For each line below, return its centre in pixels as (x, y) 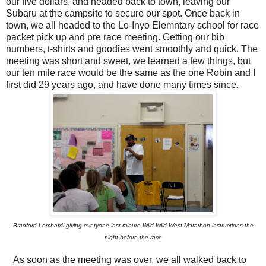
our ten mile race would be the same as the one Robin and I (131, 73)
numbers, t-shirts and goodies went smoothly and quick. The (132, 49)
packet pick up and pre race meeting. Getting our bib (115, 37)
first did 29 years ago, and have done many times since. (122, 85)
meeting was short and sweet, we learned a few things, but (128, 61)
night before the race (133, 237)
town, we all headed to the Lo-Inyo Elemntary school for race (132, 26)
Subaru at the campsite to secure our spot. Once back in (123, 14)
